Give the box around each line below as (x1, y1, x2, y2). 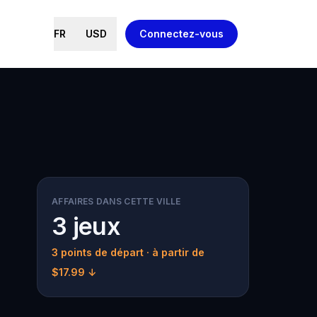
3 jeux (52, 212, 120, 241)
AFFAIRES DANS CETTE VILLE (52, 196, 181, 207)
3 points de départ (52, 246, 144, 258)
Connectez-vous (139, 28, 224, 40)
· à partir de (144, 246, 204, 258)
